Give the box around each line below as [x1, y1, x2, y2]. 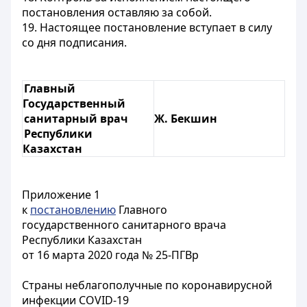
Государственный [23, 96, 125, 111]
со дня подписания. [22, 35, 127, 50]
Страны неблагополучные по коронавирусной [22, 278, 272, 293]
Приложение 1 [22, 187, 100, 202]
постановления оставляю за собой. [22, 5, 212, 20]
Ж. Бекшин [154, 111, 217, 126]
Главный [24, 81, 76, 96]
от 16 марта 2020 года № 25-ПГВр [22, 247, 199, 262]
